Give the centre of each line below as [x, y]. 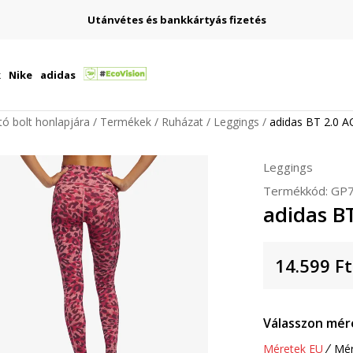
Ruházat [182, 122]
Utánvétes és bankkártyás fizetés [176, 19]
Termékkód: [297, 191]
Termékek [126, 122]
